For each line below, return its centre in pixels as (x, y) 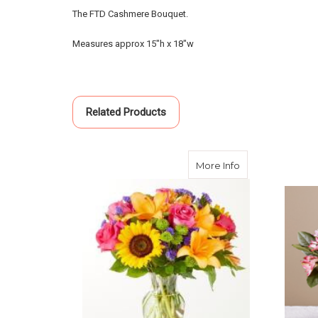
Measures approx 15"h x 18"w (133, 43)
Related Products (126, 112)
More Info (218, 165)
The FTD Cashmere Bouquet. (130, 13)
